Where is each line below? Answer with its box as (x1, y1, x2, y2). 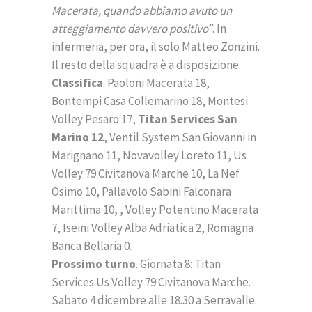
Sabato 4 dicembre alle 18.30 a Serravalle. (52, 292, 257, 309)
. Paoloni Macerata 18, (103, 75, 210, 91)
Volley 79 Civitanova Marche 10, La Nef (52, 166, 240, 182)
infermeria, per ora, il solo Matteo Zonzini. (52, 39, 260, 55)
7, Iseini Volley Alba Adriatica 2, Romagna (52, 220, 253, 236)
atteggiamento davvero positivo (52, 21, 208, 37)
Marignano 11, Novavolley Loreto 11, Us (52, 148, 247, 164)
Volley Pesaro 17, (52, 111, 138, 127)
